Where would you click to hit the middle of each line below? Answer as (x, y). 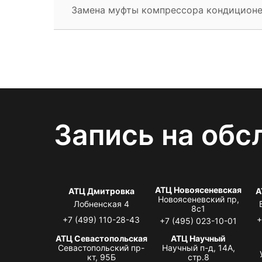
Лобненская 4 (101, 204)
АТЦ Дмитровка (101, 191)
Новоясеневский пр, (198, 199)
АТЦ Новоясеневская (199, 189)
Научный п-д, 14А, (198, 247)
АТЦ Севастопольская (101, 238)
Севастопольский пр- (101, 247)
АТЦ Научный (199, 238)
